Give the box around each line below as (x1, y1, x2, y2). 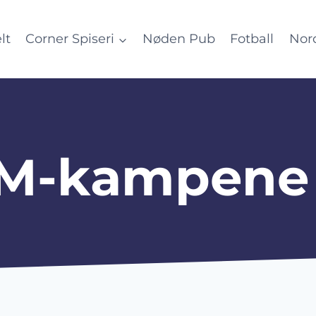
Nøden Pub (142, 31, 215, 47)
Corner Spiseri (25, 31, 115, 47)
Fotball (230, 31, 274, 47)
